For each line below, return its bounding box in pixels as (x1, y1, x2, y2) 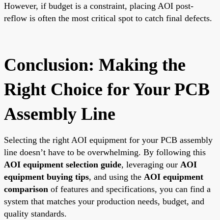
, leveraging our (121, 159, 180, 169)
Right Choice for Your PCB (4, 79, 210, 99)
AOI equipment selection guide (4, 159, 121, 169)
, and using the (89, 171, 144, 182)
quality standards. (4, 208, 67, 219)
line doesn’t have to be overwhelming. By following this (4, 147, 206, 157)
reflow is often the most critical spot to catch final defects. (4, 13, 212, 23)
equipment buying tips (4, 171, 89, 182)
